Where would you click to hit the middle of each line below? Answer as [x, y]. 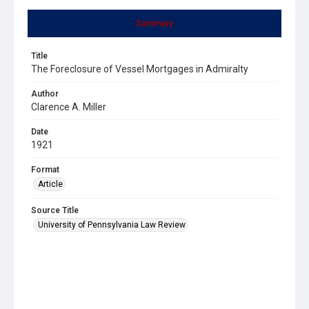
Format [45, 169]
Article [50, 184]
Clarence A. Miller [69, 107]
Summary [154, 23]
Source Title [55, 210]
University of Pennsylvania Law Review [112, 225]
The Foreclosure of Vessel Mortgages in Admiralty [140, 69]
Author [45, 93]
